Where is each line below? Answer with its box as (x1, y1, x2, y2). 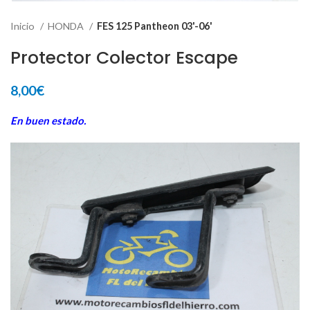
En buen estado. (10, 113, 86, 127)
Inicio (10, 19, 37, 32)
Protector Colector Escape (10, 45, 238, 70)
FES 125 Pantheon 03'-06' (97, 19, 212, 32)
